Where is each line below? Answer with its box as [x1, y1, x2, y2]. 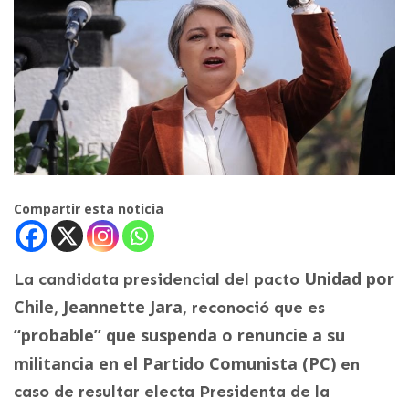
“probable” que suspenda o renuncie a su [14, 324, 345, 347]
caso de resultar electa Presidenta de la [14, 382, 330, 403]
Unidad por [304, 267, 394, 290]
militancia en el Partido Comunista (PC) [14, 352, 336, 375]
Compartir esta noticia [14, 200, 163, 218]
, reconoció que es [183, 298, 325, 319]
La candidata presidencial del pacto [14, 269, 304, 290]
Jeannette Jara [63, 296, 183, 319]
